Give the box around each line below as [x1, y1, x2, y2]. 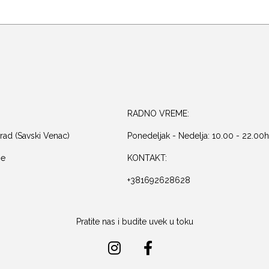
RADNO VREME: [127, 109, 189, 118]
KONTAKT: [127, 153, 167, 163]
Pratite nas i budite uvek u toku [76, 217, 193, 226]
